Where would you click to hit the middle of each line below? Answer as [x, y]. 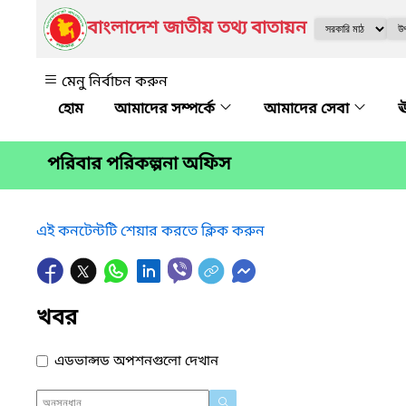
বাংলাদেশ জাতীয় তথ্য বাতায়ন [197, 29]
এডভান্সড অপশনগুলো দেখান [136, 361]
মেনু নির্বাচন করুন [115, 82]
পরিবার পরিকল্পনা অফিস [139, 165]
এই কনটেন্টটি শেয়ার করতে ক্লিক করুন [150, 232]
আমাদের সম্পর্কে [166, 110]
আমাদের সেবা [308, 110]
